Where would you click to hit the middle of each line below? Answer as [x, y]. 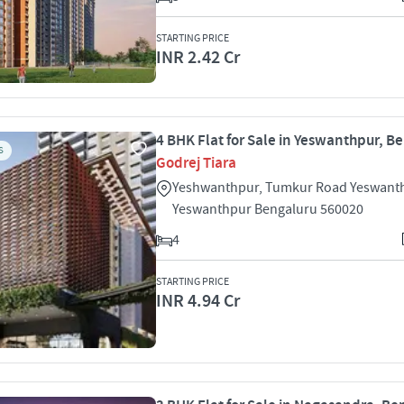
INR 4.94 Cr [198, 301]
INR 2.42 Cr [198, 58]
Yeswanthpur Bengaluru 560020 [268, 209]
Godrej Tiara [196, 163]
